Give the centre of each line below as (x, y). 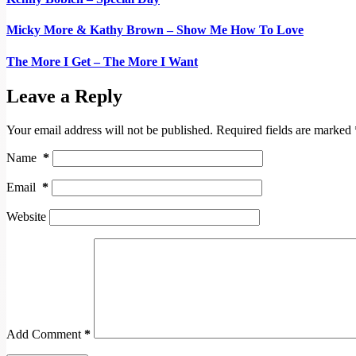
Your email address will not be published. (110, 130)
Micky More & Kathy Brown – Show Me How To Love (155, 30)
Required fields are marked (285, 130)
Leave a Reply (64, 96)
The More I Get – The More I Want (102, 61)
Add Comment (44, 334)
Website (26, 216)
